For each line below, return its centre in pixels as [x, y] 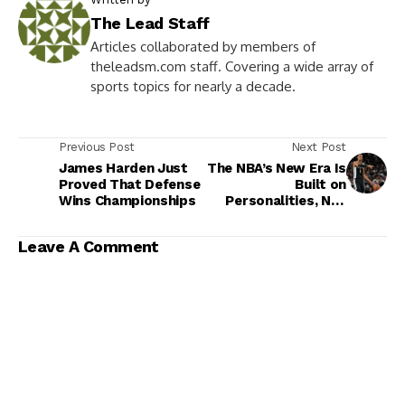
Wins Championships [127, 200]
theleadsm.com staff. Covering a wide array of [232, 66]
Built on [320, 184]
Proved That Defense [130, 184]
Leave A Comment [89, 246]
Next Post [318, 146]
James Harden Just [123, 168]
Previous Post [97, 146]
